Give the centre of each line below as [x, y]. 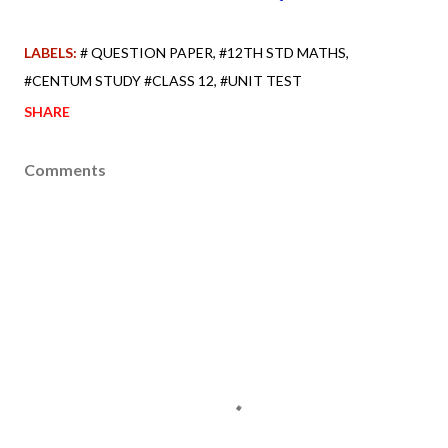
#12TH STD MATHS [282, 52]
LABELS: [50, 52]
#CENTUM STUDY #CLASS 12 [119, 80]
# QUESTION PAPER [146, 52]
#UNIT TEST [261, 80]
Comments [65, 169]
